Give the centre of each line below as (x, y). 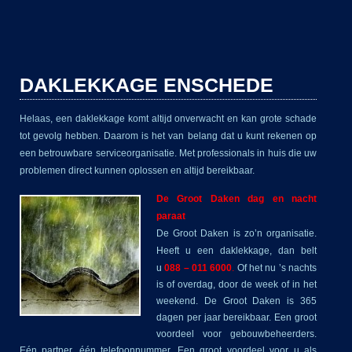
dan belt (297, 250)
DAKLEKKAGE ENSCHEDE (147, 85)
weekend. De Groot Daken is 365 (236, 301)
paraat (171, 216)
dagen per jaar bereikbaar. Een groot (236, 317)
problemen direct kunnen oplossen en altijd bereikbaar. (137, 171)
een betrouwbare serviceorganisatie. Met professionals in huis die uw (168, 154)
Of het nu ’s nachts (276, 268)
